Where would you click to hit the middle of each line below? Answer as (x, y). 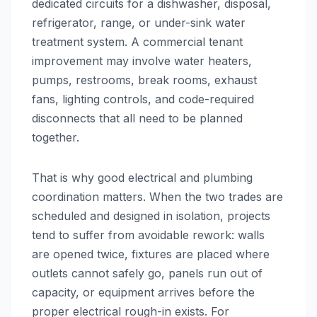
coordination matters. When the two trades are (157, 197)
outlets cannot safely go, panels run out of (147, 273)
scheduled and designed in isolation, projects (151, 216)
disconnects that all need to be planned (137, 119)
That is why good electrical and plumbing (142, 178)
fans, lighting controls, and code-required (143, 99)
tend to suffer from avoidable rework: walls (148, 235)
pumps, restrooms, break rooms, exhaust (144, 80)
